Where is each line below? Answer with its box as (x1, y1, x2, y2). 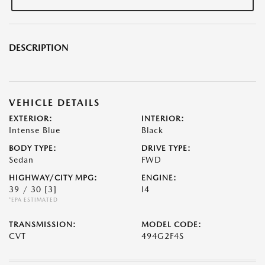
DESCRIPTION (9, 42, 69, 54)
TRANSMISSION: (9, 220, 76, 230)
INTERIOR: (141, 114, 185, 124)
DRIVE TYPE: (141, 144, 191, 153)
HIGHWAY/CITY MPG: (9, 173, 98, 183)
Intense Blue (9, 125, 60, 135)
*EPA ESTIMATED (9, 196, 58, 203)
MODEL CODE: (141, 220, 202, 230)
